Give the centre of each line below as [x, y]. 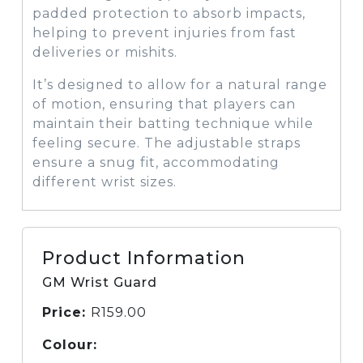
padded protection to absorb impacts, [169, 13]
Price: [66, 312]
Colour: [70, 345]
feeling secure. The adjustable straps [167, 143]
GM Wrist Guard [100, 282]
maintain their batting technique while [173, 124]
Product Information [144, 258]
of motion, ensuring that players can [164, 104]
